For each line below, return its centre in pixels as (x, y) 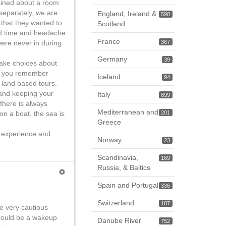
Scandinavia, (118, 157)
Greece (109, 122)
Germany (112, 59)
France (109, 41)
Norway (109, 140)
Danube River (119, 220)
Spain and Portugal (128, 185)
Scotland (111, 24)
